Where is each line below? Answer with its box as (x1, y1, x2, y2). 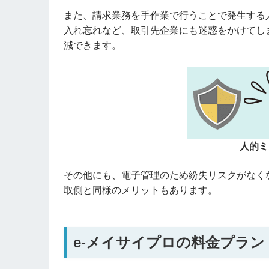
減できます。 (64, 40, 121, 50)
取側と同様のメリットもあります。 (64, 185, 217, 195)
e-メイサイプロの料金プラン (73, 234, 265, 250)
